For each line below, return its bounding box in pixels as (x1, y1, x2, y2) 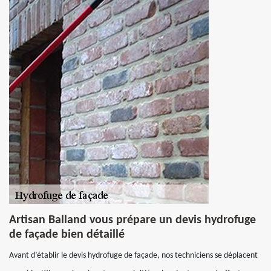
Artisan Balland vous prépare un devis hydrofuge (9, 214, 256, 226)
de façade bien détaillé (9, 229, 125, 241)
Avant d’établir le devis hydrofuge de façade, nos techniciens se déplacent (9, 251, 258, 260)
